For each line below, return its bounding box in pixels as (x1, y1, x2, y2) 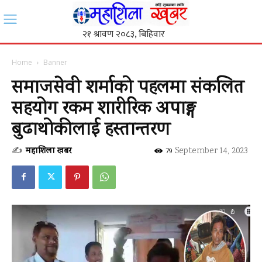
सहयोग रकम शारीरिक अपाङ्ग (12, 95, 196, 123)
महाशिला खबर (26, 144, 71, 158)
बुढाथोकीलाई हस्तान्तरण (12, 116, 170, 144)
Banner (43, 57, 67, 67)
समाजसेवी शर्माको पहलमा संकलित (12, 74, 244, 102)
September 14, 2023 (175, 144, 247, 158)
